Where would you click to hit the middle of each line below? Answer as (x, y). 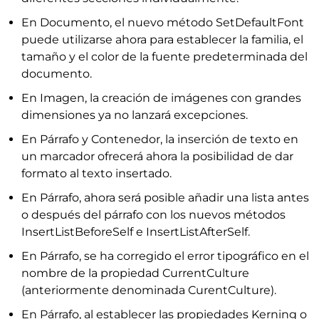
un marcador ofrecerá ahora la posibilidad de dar (157, 156)
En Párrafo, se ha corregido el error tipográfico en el (165, 256)
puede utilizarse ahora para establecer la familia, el (162, 40)
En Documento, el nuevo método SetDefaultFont (163, 22)
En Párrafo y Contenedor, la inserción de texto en (160, 139)
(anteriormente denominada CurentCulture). (149, 290)
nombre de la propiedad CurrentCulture (135, 273)
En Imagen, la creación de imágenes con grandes (161, 98)
